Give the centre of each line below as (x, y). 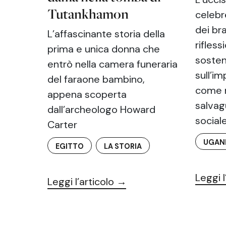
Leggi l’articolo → (87, 182)
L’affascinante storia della (106, 34)
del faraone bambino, (96, 79)
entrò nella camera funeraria (113, 64)
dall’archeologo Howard (102, 110)
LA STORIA (123, 147)
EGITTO (70, 147)
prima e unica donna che (104, 49)
